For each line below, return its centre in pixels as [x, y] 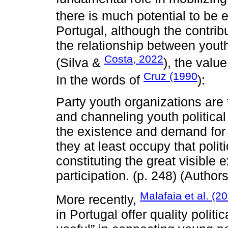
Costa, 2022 [134, 59]
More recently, [98, 200]
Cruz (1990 [170, 76]
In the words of [100, 80]
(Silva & [80, 63]
